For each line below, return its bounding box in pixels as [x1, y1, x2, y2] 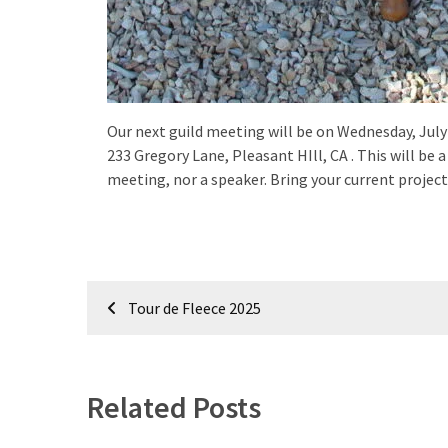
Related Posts [87, 388, 261, 426]
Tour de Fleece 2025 [128, 298, 261, 318]
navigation [86, 315, 223, 353]
